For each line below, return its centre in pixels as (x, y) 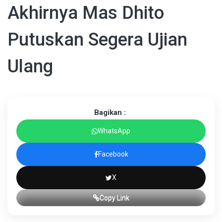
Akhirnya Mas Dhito (86, 13)
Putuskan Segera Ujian (97, 40)
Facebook (113, 154)
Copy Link (114, 198)
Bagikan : (110, 113)
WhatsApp (114, 131)
